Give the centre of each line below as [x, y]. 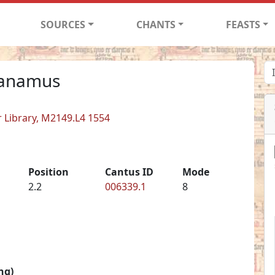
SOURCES [63, 24]
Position [48, 172]
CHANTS [156, 24]
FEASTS [243, 24]
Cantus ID [130, 172]
